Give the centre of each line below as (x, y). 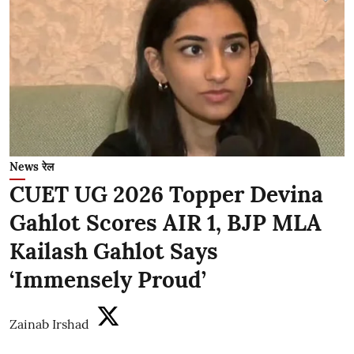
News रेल (32, 167)
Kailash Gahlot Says (114, 251)
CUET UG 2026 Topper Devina (166, 194)
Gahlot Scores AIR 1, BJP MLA (166, 223)
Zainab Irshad (49, 324)
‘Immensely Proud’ (108, 280)
